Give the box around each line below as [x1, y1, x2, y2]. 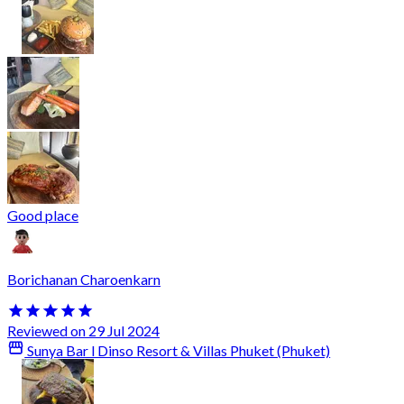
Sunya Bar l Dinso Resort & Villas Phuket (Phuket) [24, 342, 331, 360]
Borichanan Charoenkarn [7, 270, 161, 288]
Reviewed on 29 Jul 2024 [7, 321, 160, 339]
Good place [7, 206, 78, 224]
